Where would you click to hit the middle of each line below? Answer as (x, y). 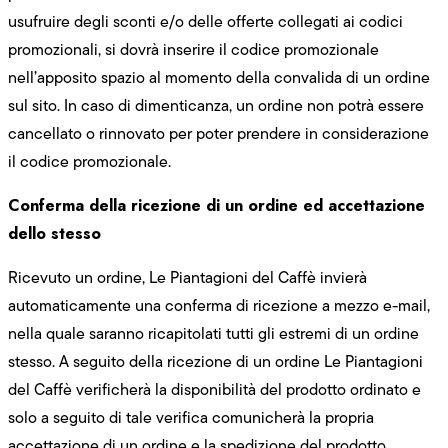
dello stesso (54, 233)
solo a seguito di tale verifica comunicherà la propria (191, 417)
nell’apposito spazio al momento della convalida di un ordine (219, 77)
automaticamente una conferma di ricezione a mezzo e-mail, (219, 305)
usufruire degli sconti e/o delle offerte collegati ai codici (205, 21)
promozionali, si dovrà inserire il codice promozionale (193, 49)
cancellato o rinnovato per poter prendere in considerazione (218, 133)
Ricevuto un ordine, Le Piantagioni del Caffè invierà (187, 277)
